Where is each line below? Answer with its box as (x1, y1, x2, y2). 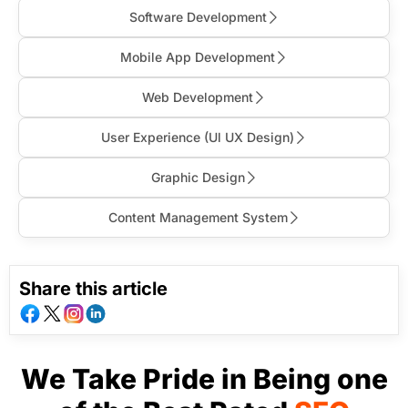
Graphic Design (150, 168, 245, 185)
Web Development (142, 88, 253, 105)
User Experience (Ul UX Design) (101, 128, 294, 145)
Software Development (128, 8, 267, 25)
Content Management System (107, 209, 288, 225)
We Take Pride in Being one (20, 362, 388, 395)
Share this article (19, 277, 168, 300)
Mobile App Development (120, 48, 275, 65)
